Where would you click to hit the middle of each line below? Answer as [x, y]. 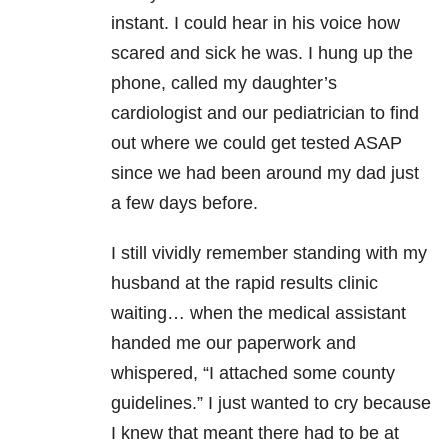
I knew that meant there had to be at [255, 433]
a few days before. [184, 203]
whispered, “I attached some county [253, 373]
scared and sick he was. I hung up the [262, 53]
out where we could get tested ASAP [256, 143]
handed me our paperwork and [233, 343]
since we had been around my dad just [265, 173]
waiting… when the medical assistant [258, 313]
